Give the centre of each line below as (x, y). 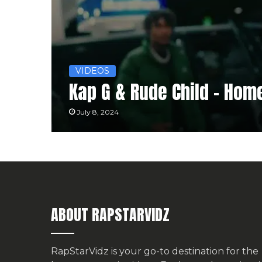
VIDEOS (92, 71)
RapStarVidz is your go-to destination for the (155, 251)
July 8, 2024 (97, 112)
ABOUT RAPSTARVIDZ (110, 215)
